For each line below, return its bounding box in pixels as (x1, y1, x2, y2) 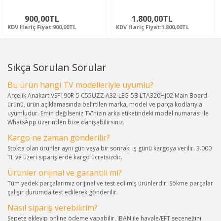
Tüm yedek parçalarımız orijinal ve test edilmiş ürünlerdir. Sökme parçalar (7, 179, 213, 188)
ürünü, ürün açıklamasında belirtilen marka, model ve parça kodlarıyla (7, 100, 202, 109)
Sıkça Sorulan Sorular (7, 61, 107, 74)
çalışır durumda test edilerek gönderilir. (7, 188, 118, 197)
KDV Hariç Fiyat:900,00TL (7, 23, 76, 31)
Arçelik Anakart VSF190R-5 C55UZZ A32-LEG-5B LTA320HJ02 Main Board (7, 91, 207, 100)
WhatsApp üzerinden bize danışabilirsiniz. (7, 118, 124, 127)
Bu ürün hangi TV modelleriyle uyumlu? (7, 79, 153, 91)
